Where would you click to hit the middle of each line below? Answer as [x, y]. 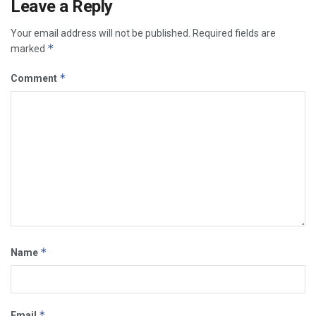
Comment [35, 78]
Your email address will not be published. [101, 33]
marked [29, 49]
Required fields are [234, 33]
